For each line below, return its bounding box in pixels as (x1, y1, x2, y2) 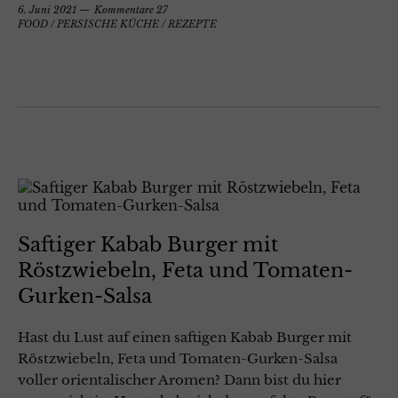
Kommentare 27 (94, 4, 168, 17)
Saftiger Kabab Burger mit (18, 233, 278, 258)
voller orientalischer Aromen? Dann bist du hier (18, 371, 341, 389)
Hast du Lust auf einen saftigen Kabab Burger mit (18, 329, 352, 346)
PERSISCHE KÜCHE (57, 18, 159, 31)
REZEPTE (168, 18, 217, 31)
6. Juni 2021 (18, 4, 76, 17)
